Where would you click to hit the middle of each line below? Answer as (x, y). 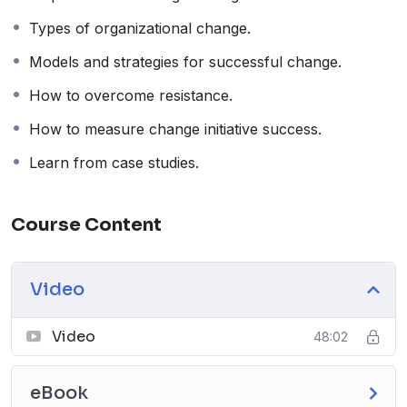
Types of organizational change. (140, 29)
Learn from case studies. (114, 163)
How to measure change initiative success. (175, 129)
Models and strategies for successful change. (185, 62)
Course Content (86, 225)
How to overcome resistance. (131, 96)
